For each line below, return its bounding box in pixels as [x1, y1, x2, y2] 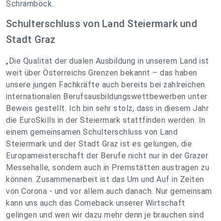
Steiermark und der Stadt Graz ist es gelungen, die [6, 139, 192, 149]
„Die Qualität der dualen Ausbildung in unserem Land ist [6, 56, 209, 66]
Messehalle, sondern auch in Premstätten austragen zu [6, 163, 209, 173]
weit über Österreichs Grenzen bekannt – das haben [6, 68, 197, 78]
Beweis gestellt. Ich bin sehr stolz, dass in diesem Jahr [6, 104, 209, 113]
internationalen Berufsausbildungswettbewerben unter [6, 92, 208, 102]
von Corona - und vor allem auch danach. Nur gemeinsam [6, 186, 212, 196]
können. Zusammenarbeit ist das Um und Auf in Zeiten [6, 175, 204, 184]
